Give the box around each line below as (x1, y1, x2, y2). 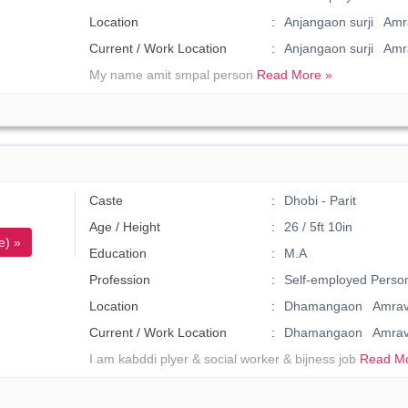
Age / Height (89, 219, 161, 234)
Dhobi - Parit (283, 193, 356, 208)
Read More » (257, 67, 333, 82)
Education (89, 246, 148, 260)
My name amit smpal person (89, 67, 258, 82)
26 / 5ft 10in (283, 219, 352, 234)
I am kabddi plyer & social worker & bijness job (89, 352, 361, 366)
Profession (89, 272, 151, 287)
